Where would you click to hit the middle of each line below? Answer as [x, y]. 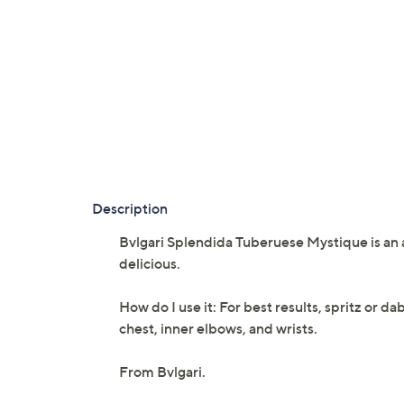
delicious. [150, 264]
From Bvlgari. [162, 372]
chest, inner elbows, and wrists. [218, 329]
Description [130, 209]
